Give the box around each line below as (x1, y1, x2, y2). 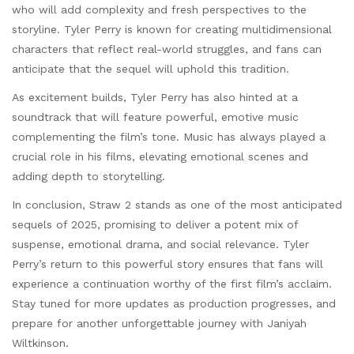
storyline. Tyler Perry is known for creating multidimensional (12, 22, 332, 36)
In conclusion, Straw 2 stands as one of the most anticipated (12, 198, 342, 212)
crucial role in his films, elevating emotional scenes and (12, 150, 308, 164)
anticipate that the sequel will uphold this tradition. (12, 62, 289, 75)
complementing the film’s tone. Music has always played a (12, 130, 326, 144)
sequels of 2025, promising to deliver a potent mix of (12, 218, 298, 232)
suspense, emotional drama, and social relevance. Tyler (12, 238, 309, 251)
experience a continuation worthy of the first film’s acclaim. (12, 277, 332, 291)
